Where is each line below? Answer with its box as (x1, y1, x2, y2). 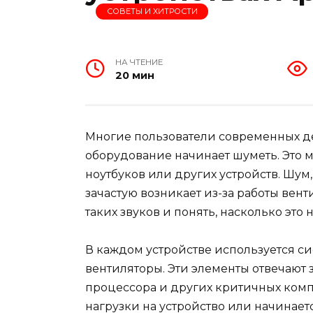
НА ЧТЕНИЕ (115, 57, 163, 68)
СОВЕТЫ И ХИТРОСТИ (106, 6, 198, 17)
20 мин (115, 69, 155, 82)
